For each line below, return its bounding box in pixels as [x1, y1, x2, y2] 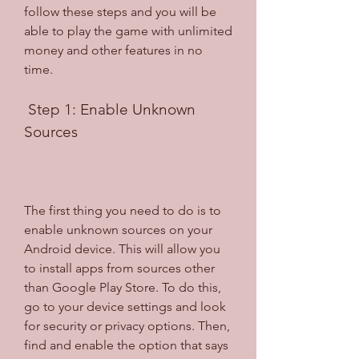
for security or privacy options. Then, [24, 317, 230, 333]
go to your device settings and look [24, 298, 226, 314]
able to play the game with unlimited [24, 22, 232, 38]
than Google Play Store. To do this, [24, 279, 221, 295]
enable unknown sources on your [24, 221, 212, 237]
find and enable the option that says [24, 337, 228, 353]
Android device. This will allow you [24, 240, 220, 256]
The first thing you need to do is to [24, 202, 221, 218]
